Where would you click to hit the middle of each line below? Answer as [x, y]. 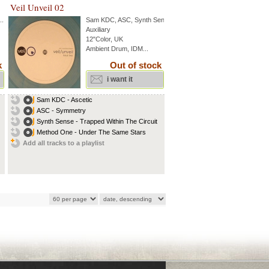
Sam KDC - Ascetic [65, 100]
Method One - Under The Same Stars [91, 132]
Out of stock [136, 65]
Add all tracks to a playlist [64, 143]
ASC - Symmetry [61, 110]
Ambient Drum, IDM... [117, 49]
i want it [120, 79]
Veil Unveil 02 [37, 7]
